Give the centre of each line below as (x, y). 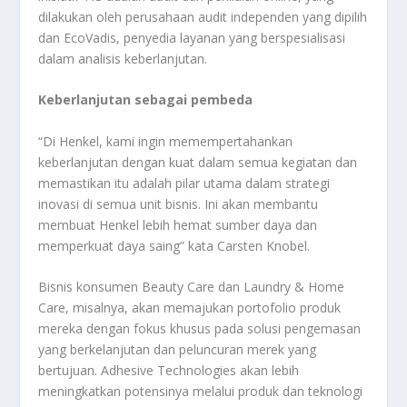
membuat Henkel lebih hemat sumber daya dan (178, 224)
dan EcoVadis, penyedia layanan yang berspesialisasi (192, 37)
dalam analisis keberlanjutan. (123, 58)
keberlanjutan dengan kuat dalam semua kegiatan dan (198, 162)
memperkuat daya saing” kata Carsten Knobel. (174, 245)
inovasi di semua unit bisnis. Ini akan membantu (179, 203)
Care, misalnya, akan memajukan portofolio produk (190, 307)
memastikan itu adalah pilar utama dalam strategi (184, 183)
